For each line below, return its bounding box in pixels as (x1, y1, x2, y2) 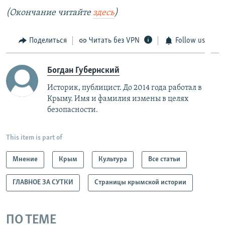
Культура (98, 155, 127, 163)
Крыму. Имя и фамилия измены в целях (47, 94, 188, 103)
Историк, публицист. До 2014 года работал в (47, 83, 202, 92)
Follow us (175, 37, 205, 45)
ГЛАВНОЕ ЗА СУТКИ (13, 178, 73, 186)
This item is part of (6, 134, 62, 142)
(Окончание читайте (6, 8, 93, 18)
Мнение (13, 155, 38, 163)
